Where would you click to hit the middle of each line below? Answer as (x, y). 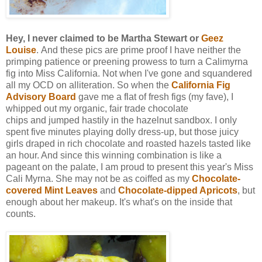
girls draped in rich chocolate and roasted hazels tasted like (128, 143)
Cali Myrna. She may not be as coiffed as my (99, 178)
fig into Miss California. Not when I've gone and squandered (129, 73)
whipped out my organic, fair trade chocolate (97, 108)
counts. (21, 213)
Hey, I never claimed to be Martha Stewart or (102, 38)
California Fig (201, 85)
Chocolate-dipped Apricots (178, 190)
